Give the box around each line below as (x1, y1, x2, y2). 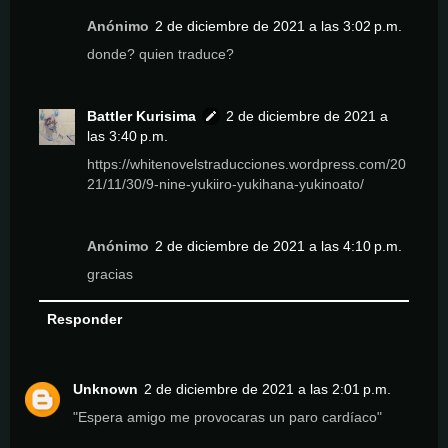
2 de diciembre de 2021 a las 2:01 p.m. (144, 381, 391, 398)
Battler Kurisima (87, 107, 197, 124)
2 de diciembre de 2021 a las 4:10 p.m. (155, 237, 403, 254)
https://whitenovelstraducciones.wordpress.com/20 (87, 155, 407, 172)
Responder (46, 311, 122, 328)
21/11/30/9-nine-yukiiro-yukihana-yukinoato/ (87, 175, 365, 192)
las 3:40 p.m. (87, 127, 169, 144)
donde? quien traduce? (87, 46, 235, 62)
